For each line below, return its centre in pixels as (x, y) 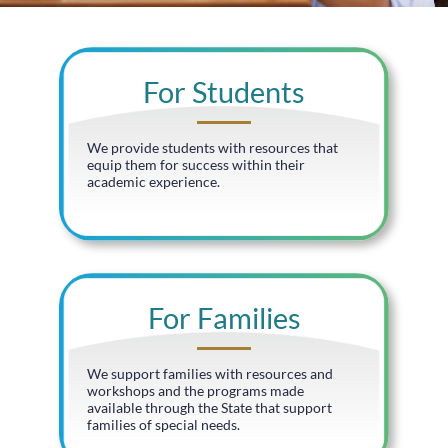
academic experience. (153, 182)
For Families (224, 318)
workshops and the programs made (195, 391)
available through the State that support (209, 408)
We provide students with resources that (212, 148)
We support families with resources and (210, 374)
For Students (224, 92)
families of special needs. (163, 425)
